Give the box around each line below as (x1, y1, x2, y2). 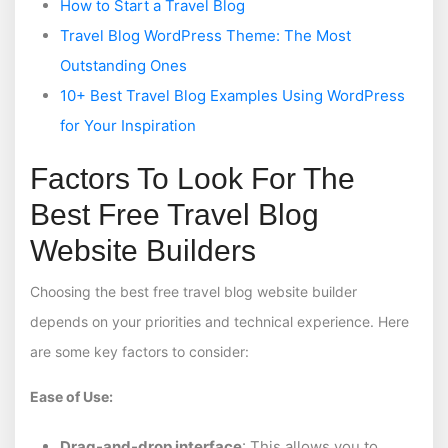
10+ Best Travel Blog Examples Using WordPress (60, 86, 405, 106)
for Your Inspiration (60, 116, 196, 136)
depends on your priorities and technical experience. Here (30, 312, 409, 330)
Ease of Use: (30, 387, 113, 405)
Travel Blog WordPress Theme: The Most (60, 26, 351, 46)
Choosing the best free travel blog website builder (30, 282, 357, 300)
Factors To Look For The (30, 162, 355, 196)
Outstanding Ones (60, 56, 187, 76)
